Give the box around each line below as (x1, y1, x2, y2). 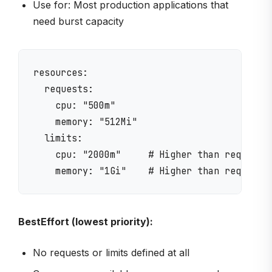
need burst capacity (33, 15, 124, 28)
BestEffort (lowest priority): (18, 216, 153, 228)
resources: (33, 66, 88, 80)
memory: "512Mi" (33, 115, 137, 129)
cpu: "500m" (33, 99, 115, 112)
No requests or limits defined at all (33, 246, 189, 259)
